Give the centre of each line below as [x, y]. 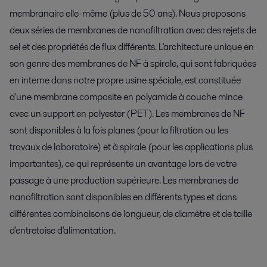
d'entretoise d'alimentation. [63, 230]
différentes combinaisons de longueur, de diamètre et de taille [131, 214]
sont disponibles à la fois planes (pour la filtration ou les [119, 130]
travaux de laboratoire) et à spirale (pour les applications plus [131, 147]
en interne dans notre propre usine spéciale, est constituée [125, 80]
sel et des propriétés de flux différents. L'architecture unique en [132, 47]
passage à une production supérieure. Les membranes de [124, 180]
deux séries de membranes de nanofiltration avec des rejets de [133, 30]
